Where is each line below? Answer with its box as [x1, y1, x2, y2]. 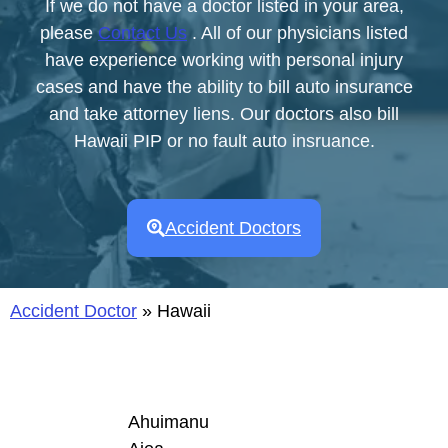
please [40, 22, 98, 43]
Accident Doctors [165, 218, 301, 239]
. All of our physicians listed [187, 22, 408, 43]
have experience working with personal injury [45, 49, 403, 70]
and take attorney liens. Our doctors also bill [49, 103, 399, 124]
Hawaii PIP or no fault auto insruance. [73, 130, 375, 151]
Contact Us [98, 22, 187, 43]
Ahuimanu [128, 412, 209, 433]
